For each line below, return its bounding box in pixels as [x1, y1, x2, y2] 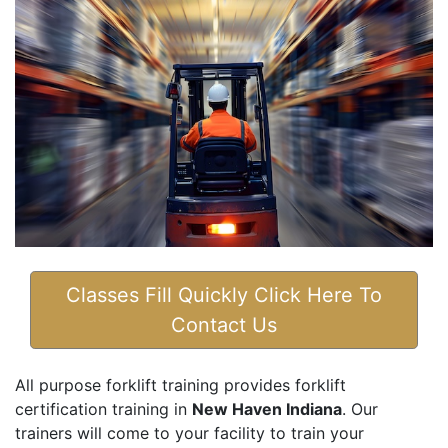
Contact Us [171, 313, 277, 338]
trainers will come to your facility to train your [15, 423, 364, 444]
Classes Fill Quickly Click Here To [66, 283, 382, 308]
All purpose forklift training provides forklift [15, 375, 346, 396]
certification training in [15, 399, 192, 420]
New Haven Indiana [192, 399, 342, 420]
